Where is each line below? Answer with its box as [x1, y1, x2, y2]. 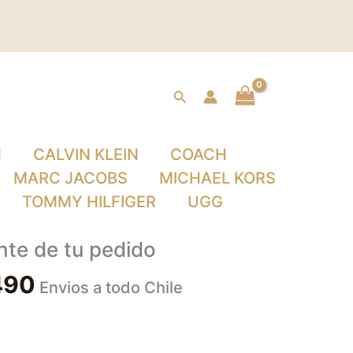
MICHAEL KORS [159, 169, 276, 188]
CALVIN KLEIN [33, 145, 139, 165]
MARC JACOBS [13, 169, 128, 188]
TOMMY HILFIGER [22, 192, 156, 212]
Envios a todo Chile [39, 278, 183, 298]
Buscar [172, 86, 220, 103]
